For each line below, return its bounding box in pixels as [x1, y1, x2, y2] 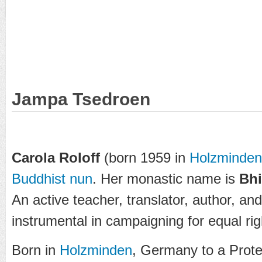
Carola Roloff [12, 149, 100, 166]
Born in [12, 242, 60, 258]
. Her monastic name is [92, 170, 239, 187]
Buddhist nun [12, 170, 92, 187]
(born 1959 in [100, 149, 189, 166]
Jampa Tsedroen [12, 89, 150, 109]
